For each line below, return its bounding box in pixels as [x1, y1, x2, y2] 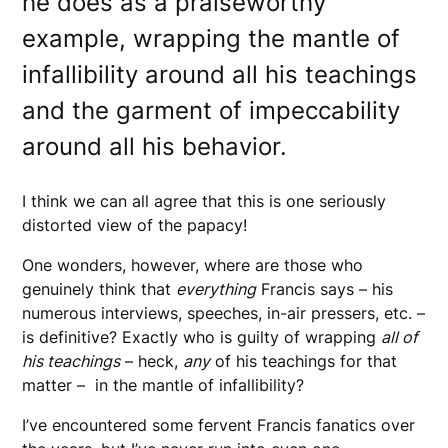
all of [381, 327, 419, 348]
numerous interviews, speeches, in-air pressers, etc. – [22, 303, 426, 324]
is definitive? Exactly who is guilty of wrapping [22, 327, 382, 348]
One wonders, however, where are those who [22, 255, 364, 276]
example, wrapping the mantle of [22, 24, 401, 54]
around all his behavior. [22, 132, 288, 162]
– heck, [120, 351, 184, 372]
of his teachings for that [210, 351, 398, 372]
